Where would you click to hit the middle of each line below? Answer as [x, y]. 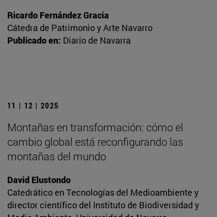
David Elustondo [39, 180]
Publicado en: [34, 40]
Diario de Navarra [97, 40]
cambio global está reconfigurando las [95, 142]
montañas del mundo [57, 156]
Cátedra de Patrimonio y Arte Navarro [80, 28]
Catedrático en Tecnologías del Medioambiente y [103, 193]
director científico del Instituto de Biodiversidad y [103, 205]
